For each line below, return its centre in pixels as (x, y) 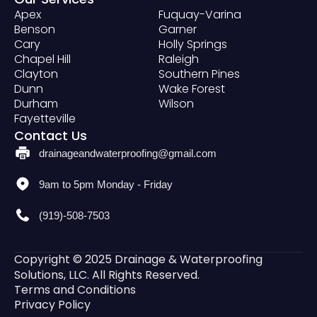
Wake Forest (192, 89)
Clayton (36, 74)
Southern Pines (199, 74)
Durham (36, 104)
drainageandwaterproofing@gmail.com (128, 153)
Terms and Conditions (75, 290)
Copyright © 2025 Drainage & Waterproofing (138, 260)
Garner (178, 30)
